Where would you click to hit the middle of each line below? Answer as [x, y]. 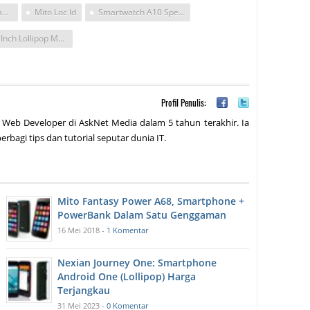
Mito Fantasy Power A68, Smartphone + [151, 201]
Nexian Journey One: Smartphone [137, 263]
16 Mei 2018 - [82, 230]
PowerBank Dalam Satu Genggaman [142, 215]
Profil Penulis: [183, 103]
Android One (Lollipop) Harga [127, 277]
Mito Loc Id [55, 12]
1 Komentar [128, 230]
